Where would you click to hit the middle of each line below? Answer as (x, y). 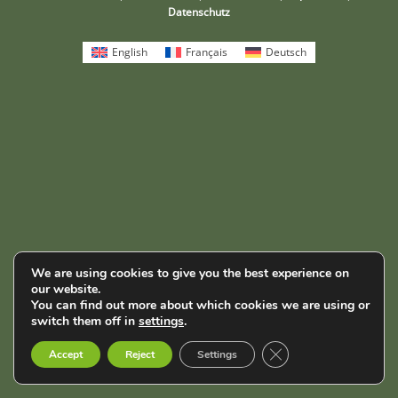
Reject (140, 354)
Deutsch (286, 52)
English (130, 52)
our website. (66, 289)
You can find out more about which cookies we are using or (200, 305)
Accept (66, 354)
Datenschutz (199, 12)
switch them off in (85, 321)
